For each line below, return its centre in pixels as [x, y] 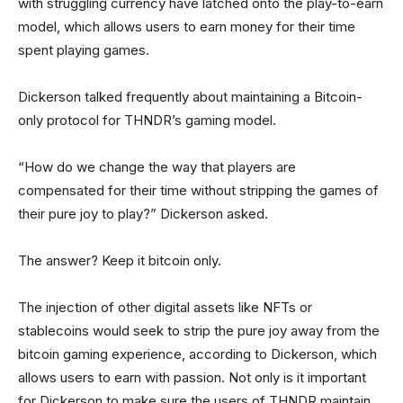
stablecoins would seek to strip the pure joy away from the [199, 331]
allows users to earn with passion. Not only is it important [192, 378]
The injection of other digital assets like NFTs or [165, 308]
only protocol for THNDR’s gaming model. [147, 121]
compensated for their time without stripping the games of [198, 191]
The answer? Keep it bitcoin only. [120, 261]
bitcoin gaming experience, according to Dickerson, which [197, 354]
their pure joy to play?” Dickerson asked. [145, 214]
